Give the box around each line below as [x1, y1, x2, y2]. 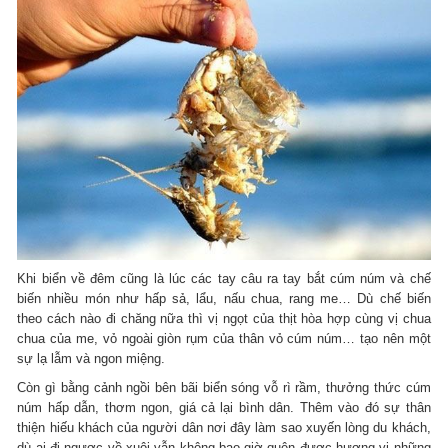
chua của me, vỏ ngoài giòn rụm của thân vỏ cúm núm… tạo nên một [17, 331, 431, 347]
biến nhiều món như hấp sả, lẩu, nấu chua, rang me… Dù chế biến [17, 291, 431, 307]
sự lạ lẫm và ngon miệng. [17, 351, 166, 367]
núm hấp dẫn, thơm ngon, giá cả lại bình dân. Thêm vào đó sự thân [17, 400, 431, 416]
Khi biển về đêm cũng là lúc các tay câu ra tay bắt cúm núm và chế [17, 271, 431, 287]
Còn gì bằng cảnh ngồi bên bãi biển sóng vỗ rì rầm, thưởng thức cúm [17, 380, 431, 396]
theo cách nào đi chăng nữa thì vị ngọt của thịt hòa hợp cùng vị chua [17, 311, 431, 327]
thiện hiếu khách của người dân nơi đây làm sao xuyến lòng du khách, [17, 420, 431, 436]
